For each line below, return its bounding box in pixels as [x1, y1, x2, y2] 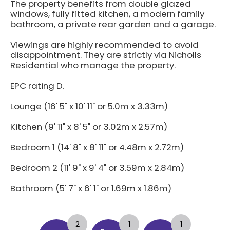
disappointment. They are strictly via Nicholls [10, 49, 201, 61]
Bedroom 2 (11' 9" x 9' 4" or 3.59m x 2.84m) [10, 162, 184, 174]
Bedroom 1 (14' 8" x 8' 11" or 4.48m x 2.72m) [10, 141, 184, 154]
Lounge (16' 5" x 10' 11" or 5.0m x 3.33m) [10, 100, 168, 112]
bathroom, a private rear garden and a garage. [10, 18, 216, 30]
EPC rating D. [10, 80, 64, 92]
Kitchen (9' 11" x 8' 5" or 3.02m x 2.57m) [10, 121, 167, 133]
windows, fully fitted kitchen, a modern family [10, 8, 204, 20]
